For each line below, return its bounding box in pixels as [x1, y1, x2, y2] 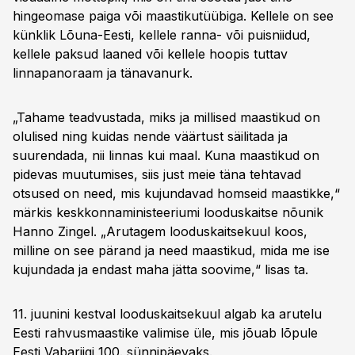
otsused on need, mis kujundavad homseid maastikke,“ [13, 185, 340, 201]
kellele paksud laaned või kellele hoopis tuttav [13, 46, 288, 62]
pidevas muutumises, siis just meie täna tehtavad [13, 166, 301, 182]
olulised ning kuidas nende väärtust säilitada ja [13, 128, 288, 144]
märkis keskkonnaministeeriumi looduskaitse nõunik [13, 204, 323, 220]
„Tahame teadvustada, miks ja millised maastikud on [13, 109, 320, 125]
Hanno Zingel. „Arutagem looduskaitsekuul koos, [13, 223, 307, 239]
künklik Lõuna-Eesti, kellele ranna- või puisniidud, [13, 27, 311, 43]
